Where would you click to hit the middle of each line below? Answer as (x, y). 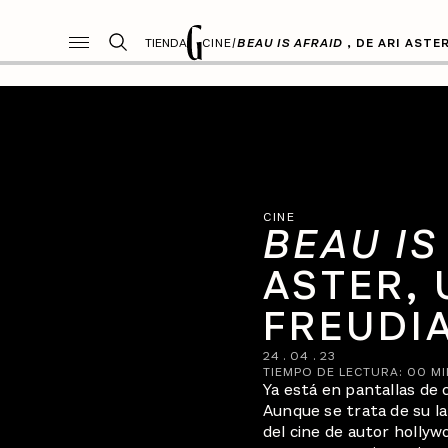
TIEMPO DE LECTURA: (334, 372)
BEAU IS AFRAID (290, 42)
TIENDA (166, 42)
